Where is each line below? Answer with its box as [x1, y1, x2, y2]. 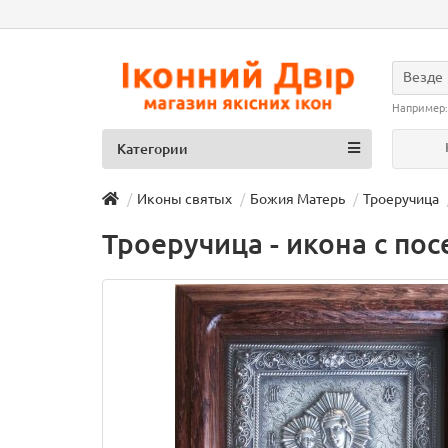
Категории [117, 141, 188, 157]
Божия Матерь [250, 191, 345, 207]
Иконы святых [137, 191, 232, 207]
